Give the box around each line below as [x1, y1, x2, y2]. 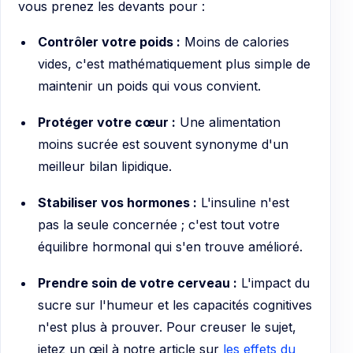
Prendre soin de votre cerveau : [37, 275, 237, 292]
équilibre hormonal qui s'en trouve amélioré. [37, 239, 303, 255]
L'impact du [236, 275, 310, 292]
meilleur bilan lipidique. [37, 158, 172, 175]
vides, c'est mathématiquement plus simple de [37, 56, 310, 72]
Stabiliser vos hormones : [37, 195, 197, 211]
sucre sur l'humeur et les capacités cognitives [37, 297, 312, 314]
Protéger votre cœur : [37, 114, 176, 131]
